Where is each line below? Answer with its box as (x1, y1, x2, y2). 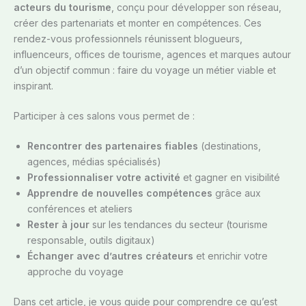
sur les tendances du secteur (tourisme (89, 219, 268, 231)
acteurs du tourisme (14, 1, 111, 14)
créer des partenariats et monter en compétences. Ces (14, 17, 262, 29)
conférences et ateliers (27, 203, 133, 215)
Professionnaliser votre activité (27, 171, 180, 184)
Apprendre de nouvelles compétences (27, 187, 212, 199)
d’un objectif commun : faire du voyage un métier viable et (14, 64, 276, 76)
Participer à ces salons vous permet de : (14, 110, 195, 122)
